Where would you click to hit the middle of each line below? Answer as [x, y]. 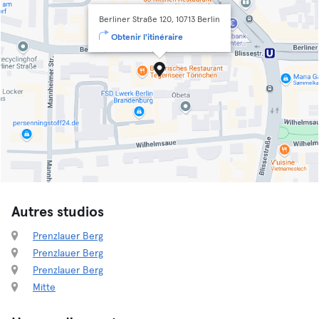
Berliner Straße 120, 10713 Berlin [159, 20]
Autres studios [58, 212]
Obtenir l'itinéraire [147, 38]
